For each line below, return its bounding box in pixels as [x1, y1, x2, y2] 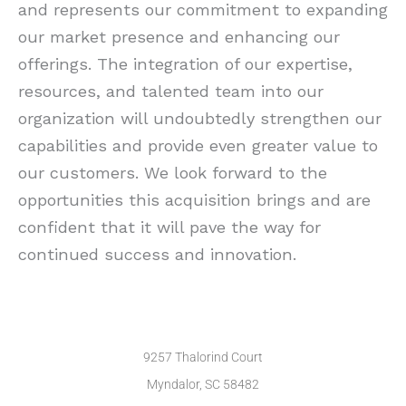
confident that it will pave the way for [18, 217, 321, 237]
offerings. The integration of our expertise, [18, 53, 353, 73]
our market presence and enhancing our [18, 26, 340, 46]
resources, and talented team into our [18, 81, 324, 101]
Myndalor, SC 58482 [147, 376, 259, 391]
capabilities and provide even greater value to [18, 135, 378, 155]
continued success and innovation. [18, 244, 296, 264]
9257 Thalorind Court [143, 349, 263, 364]
